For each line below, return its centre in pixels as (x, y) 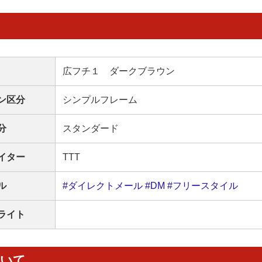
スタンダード (91, 128)
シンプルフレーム (100, 99)
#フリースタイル (203, 185)
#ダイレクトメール (103, 185)
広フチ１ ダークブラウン (119, 71)
